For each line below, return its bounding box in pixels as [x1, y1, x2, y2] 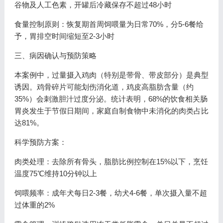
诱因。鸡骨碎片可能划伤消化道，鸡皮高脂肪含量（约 [14, 83, 194, 91]
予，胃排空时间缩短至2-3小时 [14, 32, 114, 40]
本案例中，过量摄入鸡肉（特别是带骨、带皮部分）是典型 [14, 71, 209, 79]
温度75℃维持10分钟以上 [14, 169, 97, 178]
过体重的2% [14, 201, 55, 209]
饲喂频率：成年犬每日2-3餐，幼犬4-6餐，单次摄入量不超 [14, 189, 207, 197]
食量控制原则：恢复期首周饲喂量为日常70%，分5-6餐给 [14, 20, 204, 28]
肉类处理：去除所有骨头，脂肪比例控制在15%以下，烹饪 [14, 157, 208, 166]
